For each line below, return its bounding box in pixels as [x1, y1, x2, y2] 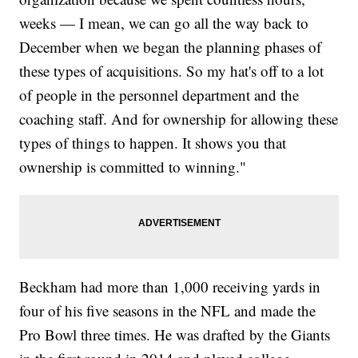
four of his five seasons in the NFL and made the [19, 300, 316, 321]
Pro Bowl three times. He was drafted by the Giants [19, 324, 331, 345]
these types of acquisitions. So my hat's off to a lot [19, 61, 324, 82]
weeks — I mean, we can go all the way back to [19, 13, 309, 34]
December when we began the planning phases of [19, 37, 322, 58]
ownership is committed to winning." [19, 157, 247, 177]
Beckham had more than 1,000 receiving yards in [19, 276, 321, 297]
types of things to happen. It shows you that [19, 133, 287, 153]
